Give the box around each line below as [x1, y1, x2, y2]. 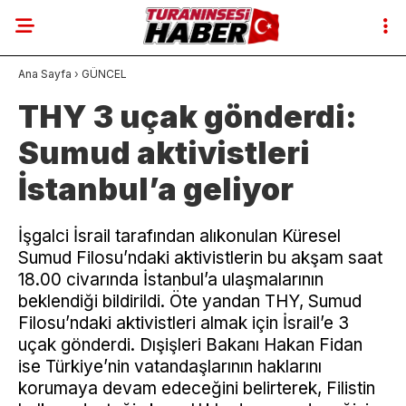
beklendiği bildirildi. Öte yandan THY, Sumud [18, 291, 362, 312]
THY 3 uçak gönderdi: [18, 98, 357, 135]
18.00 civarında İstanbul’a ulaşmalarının [18, 269, 324, 290]
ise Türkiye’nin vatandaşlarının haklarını [18, 356, 322, 377]
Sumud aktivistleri [18, 134, 310, 171]
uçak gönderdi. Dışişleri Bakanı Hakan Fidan [18, 334, 362, 355]
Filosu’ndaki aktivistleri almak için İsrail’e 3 [18, 313, 349, 333]
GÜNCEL [82, 67, 127, 81]
